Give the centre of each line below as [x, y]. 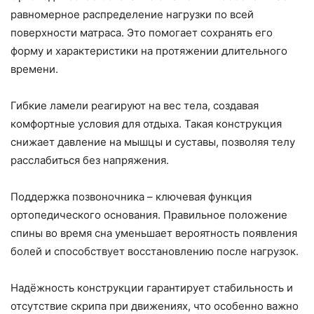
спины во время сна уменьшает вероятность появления [154, 233]
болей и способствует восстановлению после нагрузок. [155, 252]
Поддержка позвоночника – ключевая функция [131, 197]
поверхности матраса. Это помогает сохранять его [142, 33]
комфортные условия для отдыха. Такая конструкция [146, 124]
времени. [34, 69]
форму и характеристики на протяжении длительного [149, 51]
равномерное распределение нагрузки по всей [132, 15]
